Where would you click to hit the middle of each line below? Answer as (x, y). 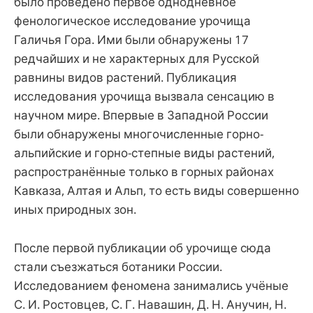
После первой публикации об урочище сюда (143, 247)
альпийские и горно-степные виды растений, (144, 153)
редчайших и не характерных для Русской (137, 59)
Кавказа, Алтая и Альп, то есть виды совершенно (156, 191)
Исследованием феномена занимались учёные (151, 285)
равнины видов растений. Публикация (125, 78)
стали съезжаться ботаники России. (118, 266)
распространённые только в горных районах (144, 172)
